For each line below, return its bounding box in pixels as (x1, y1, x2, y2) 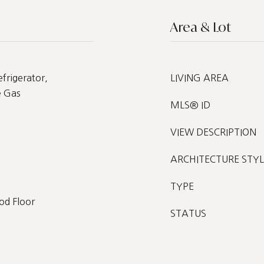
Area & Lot (170, 18, 231, 35)
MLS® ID (170, 100, 210, 110)
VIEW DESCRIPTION (170, 127, 256, 137)
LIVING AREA (170, 73, 229, 82)
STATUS (170, 209, 206, 218)
